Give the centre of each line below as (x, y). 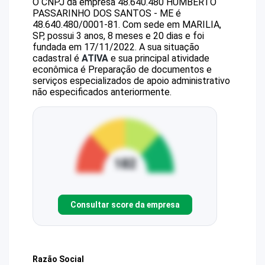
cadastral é (57, 58)
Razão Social (58, 259)
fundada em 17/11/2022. (85, 47)
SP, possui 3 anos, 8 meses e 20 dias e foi (118, 36)
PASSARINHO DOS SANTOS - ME (103, 13)
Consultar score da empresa (125, 204)
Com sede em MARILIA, (172, 25)
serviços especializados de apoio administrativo (131, 81)
